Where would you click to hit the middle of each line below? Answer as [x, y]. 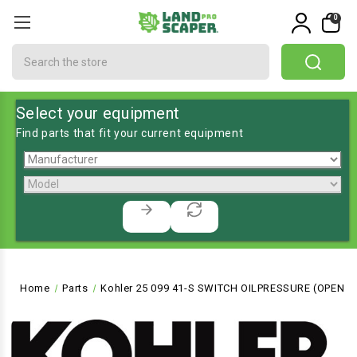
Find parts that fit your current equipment [130, 133]
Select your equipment [98, 113]
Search [31, 52]
